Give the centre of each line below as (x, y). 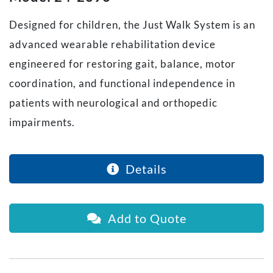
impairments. (42, 122)
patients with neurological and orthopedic (113, 103)
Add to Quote (144, 218)
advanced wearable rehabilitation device (112, 44)
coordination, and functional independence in (122, 83)
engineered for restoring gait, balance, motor (122, 64)
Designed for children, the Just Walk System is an (132, 25)
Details (143, 169)
